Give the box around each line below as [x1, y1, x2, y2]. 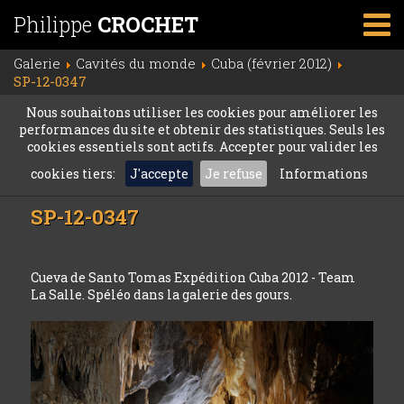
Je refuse [205, 165, 262, 182]
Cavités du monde [76, 54, 196, 72]
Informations [280, 165, 368, 182]
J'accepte [130, 165, 188, 182]
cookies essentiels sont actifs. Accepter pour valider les [26, 138, 378, 155]
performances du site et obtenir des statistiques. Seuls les [19, 121, 385, 138]
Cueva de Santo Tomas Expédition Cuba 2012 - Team [31, 269, 356, 286]
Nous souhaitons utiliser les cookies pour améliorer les [26, 104, 378, 121]
